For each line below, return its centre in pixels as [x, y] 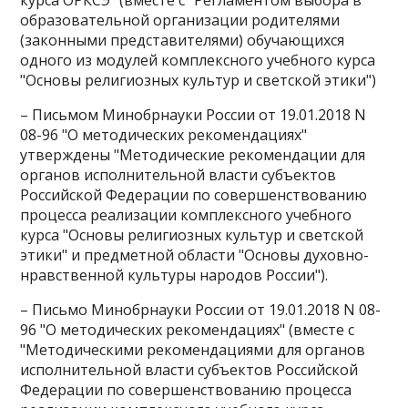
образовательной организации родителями [180, 20]
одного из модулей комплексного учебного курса [198, 60]
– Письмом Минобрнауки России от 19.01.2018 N [194, 115]
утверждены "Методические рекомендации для [193, 155]
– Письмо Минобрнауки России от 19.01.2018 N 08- [201, 310]
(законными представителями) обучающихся [183, 40]
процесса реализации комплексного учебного [186, 215]
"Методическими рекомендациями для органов [193, 350]
